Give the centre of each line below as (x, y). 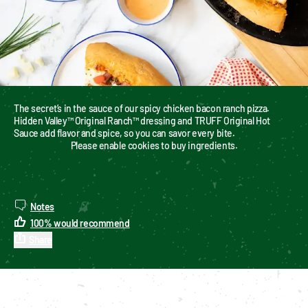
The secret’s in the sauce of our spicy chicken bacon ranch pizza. (142, 108)
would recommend (91, 223)
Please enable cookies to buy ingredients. (154, 145)
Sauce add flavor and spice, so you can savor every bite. (124, 133)
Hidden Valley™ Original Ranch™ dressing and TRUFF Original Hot (142, 120)
